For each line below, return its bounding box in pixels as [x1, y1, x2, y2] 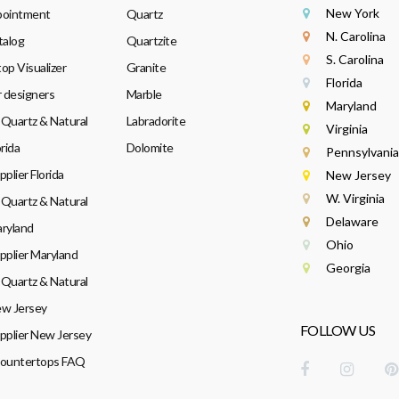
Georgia [325, 260, 370, 275]
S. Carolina [325, 52, 384, 67]
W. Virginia [325, 191, 385, 206]
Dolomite [126, 140, 174, 155]
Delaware [325, 214, 379, 229]
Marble [126, 86, 162, 102]
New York [325, 5, 379, 20]
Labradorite [126, 113, 185, 128]
